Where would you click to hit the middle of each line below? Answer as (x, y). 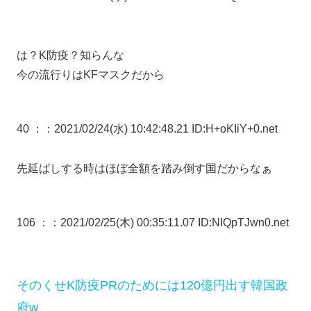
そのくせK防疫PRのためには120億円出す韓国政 (152, 286)
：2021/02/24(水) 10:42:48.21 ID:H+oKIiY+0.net (160, 128)
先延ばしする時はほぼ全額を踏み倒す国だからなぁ (144, 168)
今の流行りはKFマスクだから (91, 74)
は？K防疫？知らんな (70, 55)
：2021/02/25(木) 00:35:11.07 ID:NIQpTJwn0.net (169, 222)
